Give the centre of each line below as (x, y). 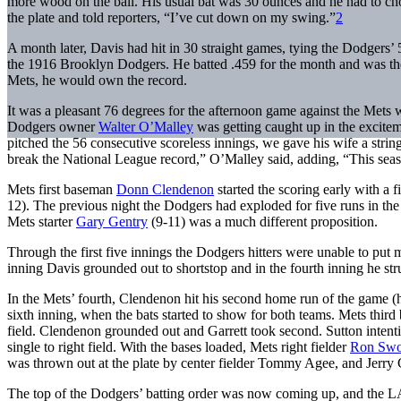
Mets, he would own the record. (97, 80)
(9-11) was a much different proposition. (263, 221)
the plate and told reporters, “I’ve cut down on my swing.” (171, 17)
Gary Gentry (112, 221)
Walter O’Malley (146, 126)
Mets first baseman (62, 189)
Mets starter (42, 221)
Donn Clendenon (165, 189)
